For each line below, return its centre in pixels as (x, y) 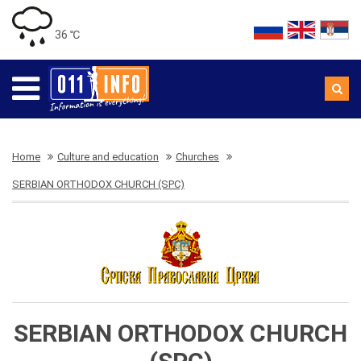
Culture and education (108, 157)
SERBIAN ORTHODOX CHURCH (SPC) (98, 184)
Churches (197, 157)
